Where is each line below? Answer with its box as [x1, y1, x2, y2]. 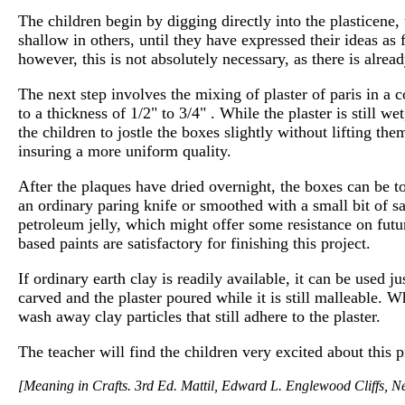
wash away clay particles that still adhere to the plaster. [18, 306, 381, 325]
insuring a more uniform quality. [18, 141, 231, 160]
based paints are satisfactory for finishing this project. [18, 233, 371, 252]
